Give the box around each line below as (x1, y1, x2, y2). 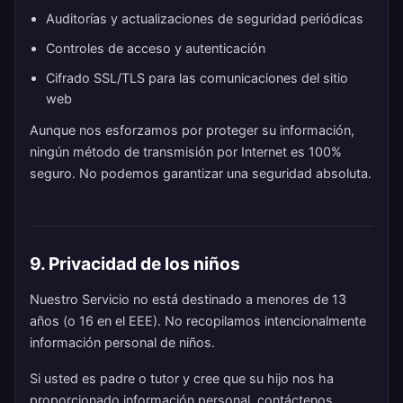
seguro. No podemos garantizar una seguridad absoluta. (30, 166, 372, 181)
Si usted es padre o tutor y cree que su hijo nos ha (30, 371, 334, 386)
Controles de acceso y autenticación (46, 40, 265, 56)
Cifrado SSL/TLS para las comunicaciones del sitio (46, 70, 348, 85)
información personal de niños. (30, 335, 215, 350)
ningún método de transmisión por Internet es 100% (30, 144, 342, 159)
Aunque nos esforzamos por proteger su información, (30, 122, 354, 138)
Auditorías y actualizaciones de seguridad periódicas (46, 11, 363, 26)
